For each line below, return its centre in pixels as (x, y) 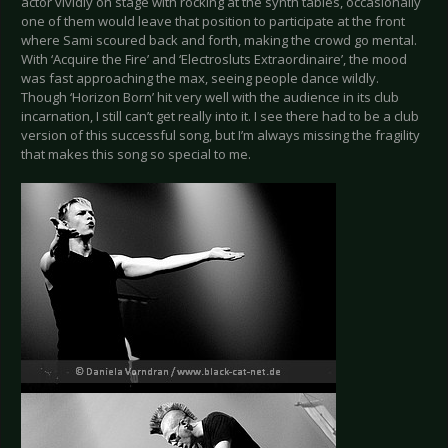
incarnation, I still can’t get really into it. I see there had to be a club (220, 116)
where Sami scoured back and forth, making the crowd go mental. (219, 40)
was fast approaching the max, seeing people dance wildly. (200, 78)
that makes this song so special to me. (136, 154)
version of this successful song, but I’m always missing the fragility (220, 135)
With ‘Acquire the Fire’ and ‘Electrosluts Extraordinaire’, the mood (214, 59)
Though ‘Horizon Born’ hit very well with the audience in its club (210, 97)
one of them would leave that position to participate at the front (213, 21)
